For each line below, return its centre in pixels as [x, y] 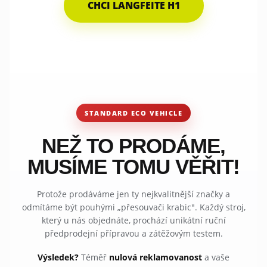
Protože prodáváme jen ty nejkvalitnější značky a [133, 194]
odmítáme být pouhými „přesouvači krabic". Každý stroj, [133, 207]
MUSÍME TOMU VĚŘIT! [133, 166]
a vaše [216, 257]
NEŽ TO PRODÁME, [133, 145]
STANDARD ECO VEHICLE [133, 113]
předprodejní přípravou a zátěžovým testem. [133, 233]
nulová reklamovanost [156, 257]
